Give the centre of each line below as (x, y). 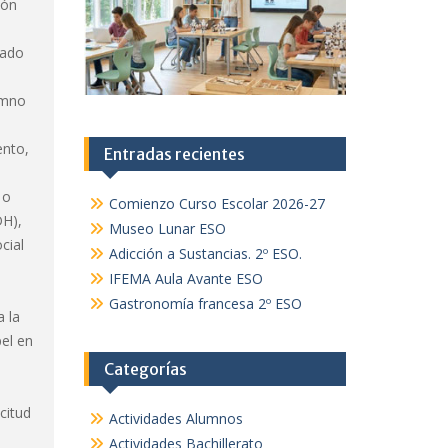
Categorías (145, 369)
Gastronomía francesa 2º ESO (205, 303)
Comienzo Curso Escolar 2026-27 (216, 203)
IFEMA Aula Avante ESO (185, 278)
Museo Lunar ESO (167, 228)
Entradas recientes (174, 154)
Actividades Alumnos (175, 418)
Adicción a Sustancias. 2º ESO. (205, 253)
